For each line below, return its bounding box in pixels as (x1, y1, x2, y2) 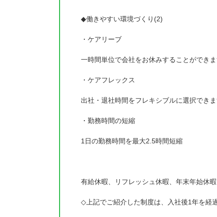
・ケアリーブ (81, 35, 122, 43)
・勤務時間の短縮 (81, 117, 135, 124)
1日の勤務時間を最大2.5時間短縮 (81, 137, 183, 145)
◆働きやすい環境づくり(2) (81, 15, 163, 23)
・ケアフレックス (81, 76, 135, 84)
